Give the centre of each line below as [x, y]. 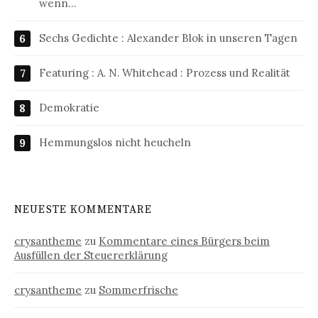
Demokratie [69, 107]
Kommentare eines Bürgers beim [184, 241]
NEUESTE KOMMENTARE [83, 209]
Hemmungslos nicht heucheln [115, 142]
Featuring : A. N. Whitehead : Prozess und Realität [165, 72]
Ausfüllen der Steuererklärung [91, 255]
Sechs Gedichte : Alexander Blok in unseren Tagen [168, 38]
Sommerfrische [138, 290]
